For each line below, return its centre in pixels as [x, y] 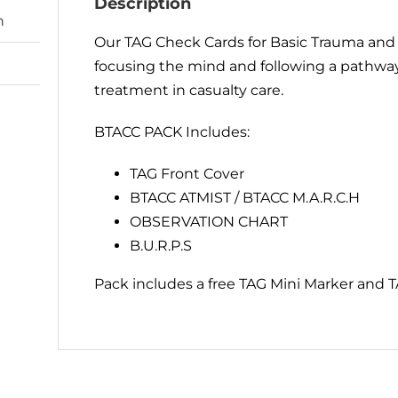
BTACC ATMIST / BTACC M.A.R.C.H [245, 198]
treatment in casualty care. [189, 90]
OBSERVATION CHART [209, 222]
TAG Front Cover [187, 174]
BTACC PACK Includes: [172, 132]
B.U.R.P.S [161, 246]
